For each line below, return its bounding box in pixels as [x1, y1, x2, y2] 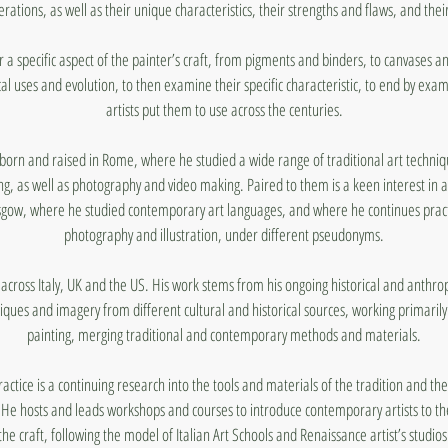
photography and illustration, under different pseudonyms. [64, 223, 384, 246]
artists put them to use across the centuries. [105, 98, 343, 121]
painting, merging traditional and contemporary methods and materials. [27, 323, 421, 346]
